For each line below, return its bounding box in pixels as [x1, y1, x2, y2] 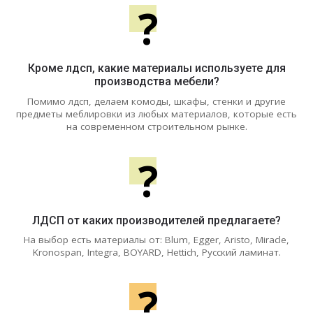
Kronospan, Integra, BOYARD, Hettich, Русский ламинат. [32, 246, 281, 259]
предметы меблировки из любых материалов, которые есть [16, 107, 297, 120]
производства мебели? [94, 75, 219, 89]
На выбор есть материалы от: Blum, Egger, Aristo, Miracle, [24, 233, 289, 247]
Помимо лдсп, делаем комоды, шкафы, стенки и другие [27, 94, 286, 108]
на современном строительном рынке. [66, 119, 247, 133]
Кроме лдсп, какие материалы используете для [27, 61, 286, 75]
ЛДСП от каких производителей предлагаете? [32, 213, 281, 227]
